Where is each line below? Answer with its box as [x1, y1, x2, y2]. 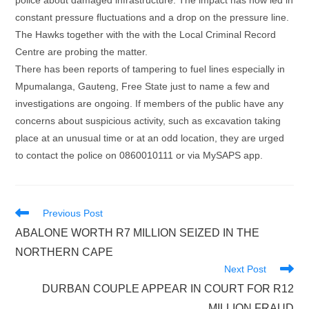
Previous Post [43, 208, 103, 219]
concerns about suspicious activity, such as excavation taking [15, 115, 281, 126]
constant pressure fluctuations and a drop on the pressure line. [15, 12, 290, 23]
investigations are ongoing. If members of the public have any [15, 98, 284, 109]
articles [14, 232, 46, 243]
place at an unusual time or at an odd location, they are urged [15, 132, 285, 143]
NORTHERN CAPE [15, 246, 114, 258]
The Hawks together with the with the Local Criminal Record [15, 29, 277, 40]
